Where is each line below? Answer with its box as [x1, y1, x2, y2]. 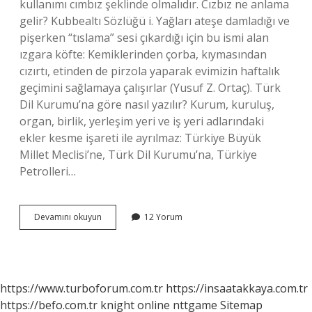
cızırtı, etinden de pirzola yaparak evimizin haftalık [19, 63, 280, 79]
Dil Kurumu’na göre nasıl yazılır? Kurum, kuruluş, [19, 97, 274, 112]
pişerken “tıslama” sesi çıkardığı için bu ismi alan [19, 30, 269, 45]
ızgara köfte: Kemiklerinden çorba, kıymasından [19, 47, 267, 62]
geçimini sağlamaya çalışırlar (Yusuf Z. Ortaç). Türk [19, 80, 281, 95]
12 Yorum [144, 211, 182, 223]
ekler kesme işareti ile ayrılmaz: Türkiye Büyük [19, 130, 261, 146]
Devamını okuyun [34, 211, 102, 223]
